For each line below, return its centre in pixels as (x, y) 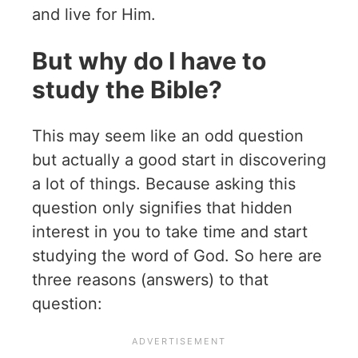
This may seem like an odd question (168, 136)
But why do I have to (149, 61)
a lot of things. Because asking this (164, 184)
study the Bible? (127, 90)
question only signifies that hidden (162, 208)
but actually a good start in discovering (179, 160)
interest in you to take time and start (170, 232)
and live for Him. (94, 15)
